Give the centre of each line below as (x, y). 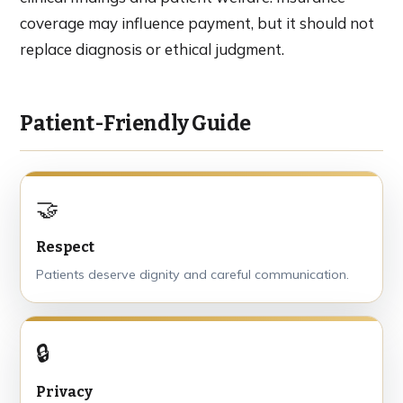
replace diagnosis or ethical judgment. (152, 49)
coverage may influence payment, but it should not (197, 22)
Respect (65, 246)
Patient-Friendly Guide (135, 123)
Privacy (64, 391)
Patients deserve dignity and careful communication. (193, 274)
